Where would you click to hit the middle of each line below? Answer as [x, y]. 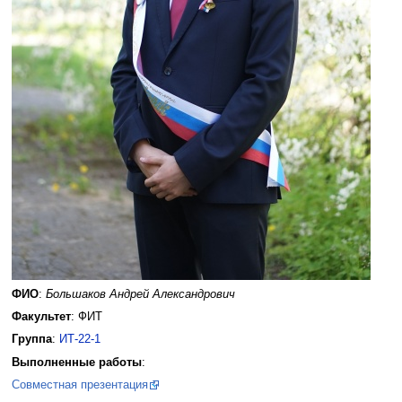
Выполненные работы [76, 362]
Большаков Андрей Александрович [140, 294]
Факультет [41, 316]
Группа [31, 340]
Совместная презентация [79, 385]
